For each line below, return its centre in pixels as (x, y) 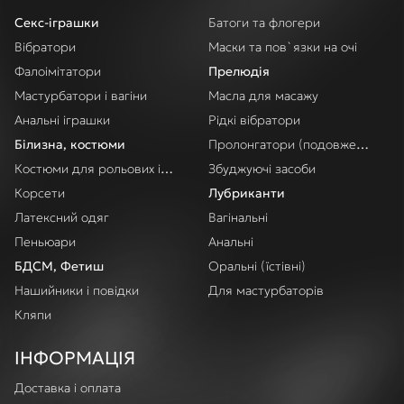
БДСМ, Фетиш (59, 266)
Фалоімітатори (58, 71)
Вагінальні (238, 217)
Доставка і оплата (68, 388)
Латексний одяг (62, 217)
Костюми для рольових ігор (98, 169)
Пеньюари (45, 242)
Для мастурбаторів (266, 290)
